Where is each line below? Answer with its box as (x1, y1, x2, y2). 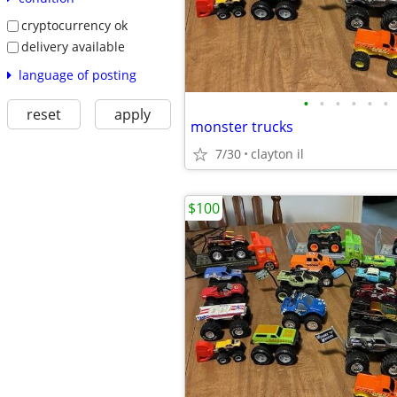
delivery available (20, 37, 125, 55)
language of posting (18, 66, 136, 83)
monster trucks (191, 117, 293, 136)
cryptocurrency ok (20, 17, 128, 35)
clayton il (251, 145, 304, 162)
